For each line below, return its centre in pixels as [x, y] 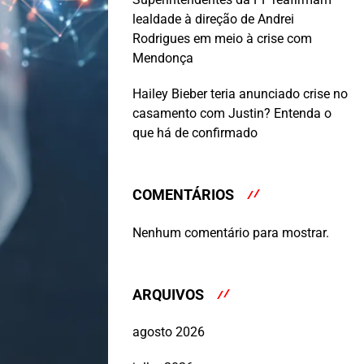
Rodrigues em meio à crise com [222, 39]
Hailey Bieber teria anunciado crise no [240, 94]
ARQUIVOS [168, 294]
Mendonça [163, 58]
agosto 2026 [169, 332]
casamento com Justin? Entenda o [232, 114]
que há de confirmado [195, 133]
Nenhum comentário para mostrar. [231, 232]
